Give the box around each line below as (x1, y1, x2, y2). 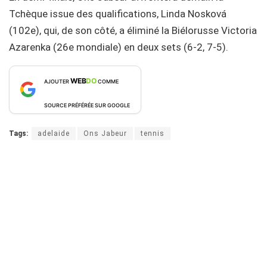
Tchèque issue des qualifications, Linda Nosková (9, 7, 226, 20)
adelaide (38, 129, 70, 138)
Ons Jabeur (83, 129, 127, 138)
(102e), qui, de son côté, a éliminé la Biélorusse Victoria (9, 24, 257, 36)
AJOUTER (44, 77, 70, 85)
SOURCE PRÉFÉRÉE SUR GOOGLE (44, 101, 130, 108)
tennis (141, 129, 164, 138)
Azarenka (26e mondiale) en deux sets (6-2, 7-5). (9, 41, 228, 53)
